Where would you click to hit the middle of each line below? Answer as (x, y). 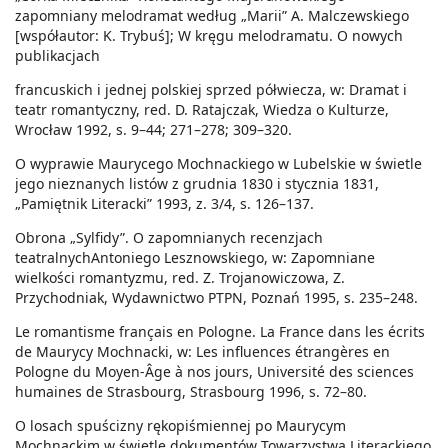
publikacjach (57, 56)
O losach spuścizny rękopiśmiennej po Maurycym (180, 426)
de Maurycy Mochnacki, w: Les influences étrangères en (202, 352)
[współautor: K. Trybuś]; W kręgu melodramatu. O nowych (209, 36)
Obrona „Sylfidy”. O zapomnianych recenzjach (169, 238)
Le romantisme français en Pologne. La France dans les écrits (220, 332)
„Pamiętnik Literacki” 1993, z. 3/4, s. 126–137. (164, 204)
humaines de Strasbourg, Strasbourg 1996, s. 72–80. (191, 392)
